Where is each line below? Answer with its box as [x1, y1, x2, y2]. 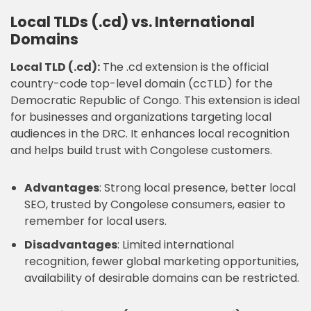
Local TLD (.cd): [10, 59, 100, 75]
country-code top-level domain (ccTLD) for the [10, 76, 273, 92]
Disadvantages [24, 237, 117, 253]
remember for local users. [24, 213, 167, 229]
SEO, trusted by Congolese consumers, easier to [24, 196, 285, 212]
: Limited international [117, 237, 234, 253]
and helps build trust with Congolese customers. [10, 142, 272, 158]
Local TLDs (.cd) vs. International [10, 12, 255, 32]
